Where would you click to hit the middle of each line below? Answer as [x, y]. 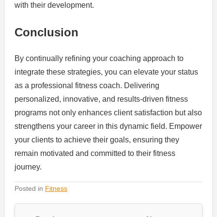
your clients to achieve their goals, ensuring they [97, 140]
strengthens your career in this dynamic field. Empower [108, 126]
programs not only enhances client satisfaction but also [108, 113]
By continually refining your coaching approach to [99, 59]
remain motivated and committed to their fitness [95, 154]
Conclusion [46, 32]
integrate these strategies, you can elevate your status [106, 72]
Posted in [30, 189]
